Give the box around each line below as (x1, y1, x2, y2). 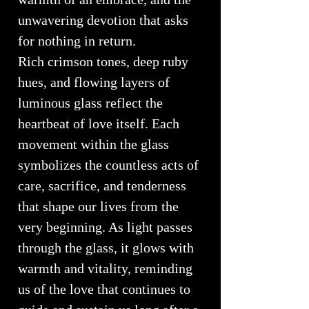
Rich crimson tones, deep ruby (18, 54, 188, 70)
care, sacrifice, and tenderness (18, 178, 186, 194)
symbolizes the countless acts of (18, 157, 199, 173)
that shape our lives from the (18, 199, 179, 215)
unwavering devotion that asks (18, 12, 188, 28)
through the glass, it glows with (18, 240, 194, 256)
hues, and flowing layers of (18, 74, 170, 90)
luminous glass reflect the (18, 95, 163, 111)
